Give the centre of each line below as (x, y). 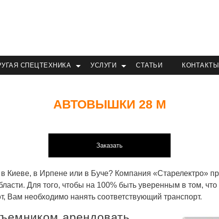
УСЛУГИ (104, 65)
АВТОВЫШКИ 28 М (109, 104)
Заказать (109, 145)
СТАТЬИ (149, 65)
